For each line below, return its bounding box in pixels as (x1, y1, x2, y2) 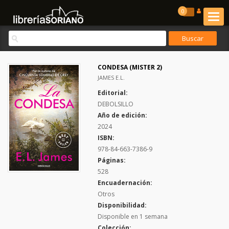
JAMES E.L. (98, 74, 125, 81)
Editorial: (98, 88, 128, 97)
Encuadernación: (98, 178, 152, 187)
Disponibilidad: (98, 201, 147, 210)
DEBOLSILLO (98, 100, 133, 108)
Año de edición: (98, 111, 147, 120)
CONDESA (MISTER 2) (98, 63, 162, 72)
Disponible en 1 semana (98, 212, 168, 221)
